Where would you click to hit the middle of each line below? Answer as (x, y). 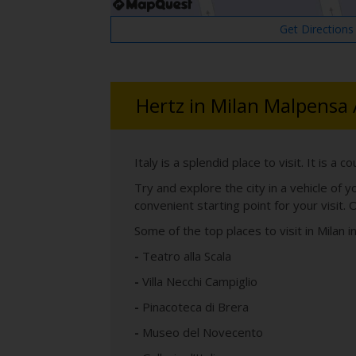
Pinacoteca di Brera (195, 307)
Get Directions (317, 29)
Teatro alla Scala (187, 256)
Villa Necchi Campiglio (200, 282)
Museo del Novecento (203, 333)
